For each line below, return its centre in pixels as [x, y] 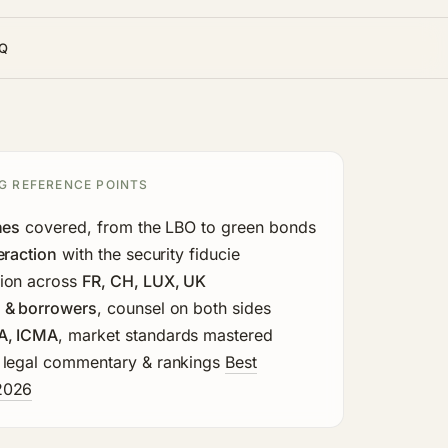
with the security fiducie [148, 253]
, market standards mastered [165, 334]
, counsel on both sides [184, 307]
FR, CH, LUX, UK [144, 280]
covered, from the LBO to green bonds [168, 226]
